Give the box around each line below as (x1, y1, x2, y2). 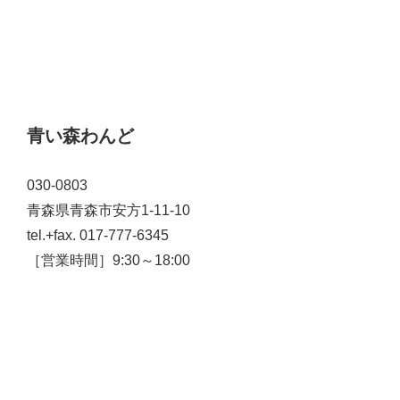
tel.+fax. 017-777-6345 (27, 227, 169, 243)
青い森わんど (27, 125, 134, 146)
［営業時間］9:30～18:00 (27, 252, 190, 268)
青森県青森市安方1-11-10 (27, 202, 190, 218)
